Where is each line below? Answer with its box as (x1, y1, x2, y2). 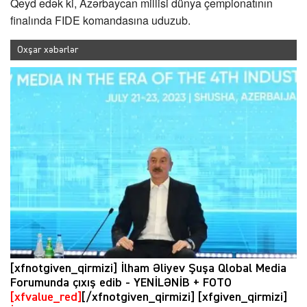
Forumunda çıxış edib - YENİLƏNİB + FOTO (10, 276, 232, 289)
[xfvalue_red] (10, 291, 82, 304)
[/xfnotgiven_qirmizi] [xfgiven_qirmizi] (82, 291, 287, 304)
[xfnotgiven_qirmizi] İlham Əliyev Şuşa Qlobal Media (10, 262, 286, 275)
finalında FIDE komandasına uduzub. (10, 12, 191, 29)
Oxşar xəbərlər (17, 45, 78, 56)
